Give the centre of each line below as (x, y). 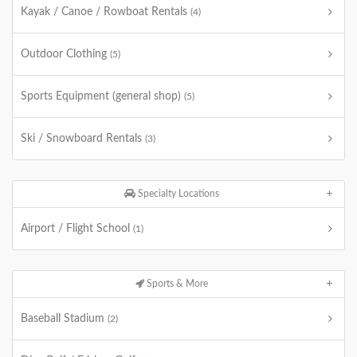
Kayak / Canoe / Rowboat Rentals (106, 12)
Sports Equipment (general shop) (102, 96)
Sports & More (177, 284)
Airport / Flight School (77, 229)
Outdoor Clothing (65, 54)
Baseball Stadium (64, 319)
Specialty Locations (178, 194)
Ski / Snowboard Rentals (83, 139)
